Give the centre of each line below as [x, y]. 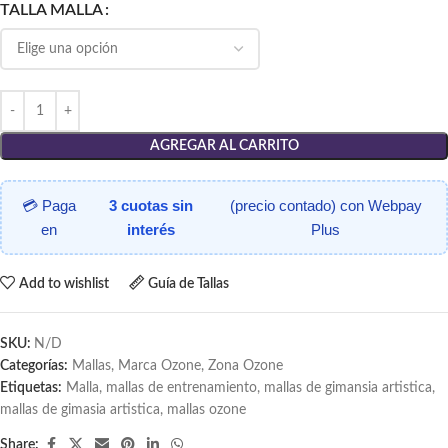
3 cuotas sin [150, 205]
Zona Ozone [245, 366]
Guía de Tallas [189, 283]
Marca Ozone [159, 366]
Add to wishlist [64, 283]
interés [150, 229]
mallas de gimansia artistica [348, 388]
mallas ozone [206, 410]
